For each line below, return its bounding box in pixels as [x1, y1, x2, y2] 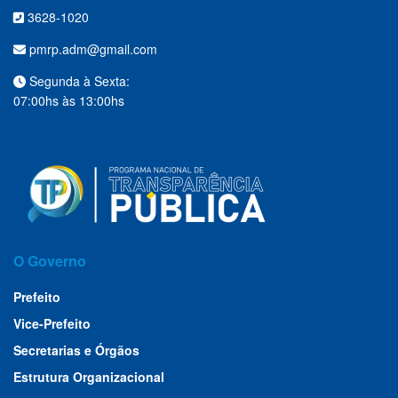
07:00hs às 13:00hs [13, 92, 124, 110]
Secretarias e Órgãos [13, 341, 139, 360]
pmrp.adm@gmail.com [26, 40, 157, 59]
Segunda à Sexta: [26, 72, 130, 91]
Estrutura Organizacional [13, 368, 164, 386]
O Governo [13, 251, 86, 272]
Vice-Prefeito [13, 314, 91, 333]
